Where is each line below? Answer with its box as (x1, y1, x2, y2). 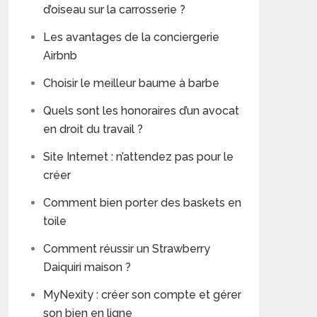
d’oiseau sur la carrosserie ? (43, 3, 185, 16)
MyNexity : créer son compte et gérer (43, 288, 241, 301)
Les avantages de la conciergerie (43, 30, 219, 44)
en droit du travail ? (43, 122, 143, 136)
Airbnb (43, 49, 77, 62)
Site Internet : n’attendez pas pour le (43, 150, 234, 163)
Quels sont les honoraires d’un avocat (43, 104, 239, 117)
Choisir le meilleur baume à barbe (43, 76, 219, 90)
